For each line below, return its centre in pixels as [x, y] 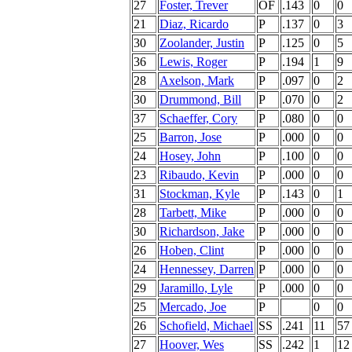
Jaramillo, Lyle [196, 288]
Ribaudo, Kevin [199, 175]
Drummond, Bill [200, 99]
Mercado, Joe [193, 307]
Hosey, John [190, 156]
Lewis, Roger [193, 62]
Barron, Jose [191, 137]
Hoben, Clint [192, 250]
